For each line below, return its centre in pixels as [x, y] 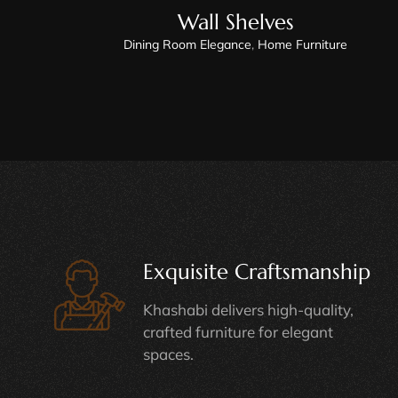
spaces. [168, 354]
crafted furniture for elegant [238, 331]
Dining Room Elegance [188, 44]
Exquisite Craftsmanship [256, 271]
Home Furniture [303, 44]
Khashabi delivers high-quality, [248, 309]
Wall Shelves [235, 22]
